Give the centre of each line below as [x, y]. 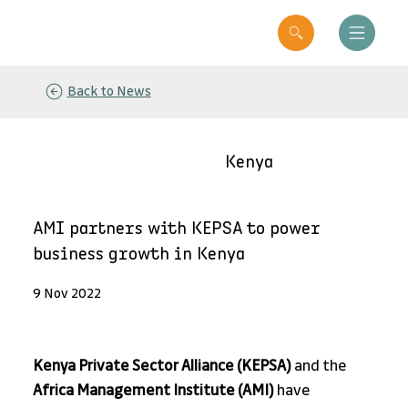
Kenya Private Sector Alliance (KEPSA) [162, 367]
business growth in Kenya [138, 254]
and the [320, 367]
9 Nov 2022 [66, 295]
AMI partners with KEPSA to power [176, 228]
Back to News [109, 92]
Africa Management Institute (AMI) [153, 391]
